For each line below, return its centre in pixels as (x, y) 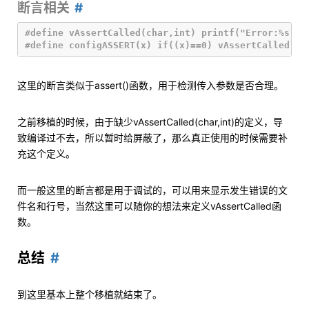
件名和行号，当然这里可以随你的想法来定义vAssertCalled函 (149, 206)
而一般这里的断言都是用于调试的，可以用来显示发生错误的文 (152, 190)
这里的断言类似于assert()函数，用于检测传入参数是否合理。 (150, 85)
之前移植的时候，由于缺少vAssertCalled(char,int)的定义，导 (150, 122)
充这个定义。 (46, 153)
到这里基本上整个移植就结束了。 (90, 294)
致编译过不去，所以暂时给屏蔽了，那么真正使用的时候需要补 (152, 138)
